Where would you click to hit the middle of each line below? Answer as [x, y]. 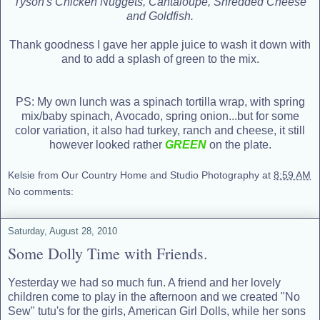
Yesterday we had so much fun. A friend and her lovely [144, 283]
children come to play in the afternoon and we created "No [154, 297]
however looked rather [107, 144]
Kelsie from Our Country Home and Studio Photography [134, 175]
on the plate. [239, 144]
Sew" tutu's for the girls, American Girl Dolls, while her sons [157, 311]
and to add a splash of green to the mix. [160, 59]
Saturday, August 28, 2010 [62, 231]
